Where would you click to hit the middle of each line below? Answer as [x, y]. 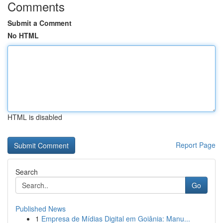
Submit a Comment [40, 23]
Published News [41, 209]
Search [27, 172]
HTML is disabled [35, 117]
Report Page [196, 145]
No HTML [23, 35]
